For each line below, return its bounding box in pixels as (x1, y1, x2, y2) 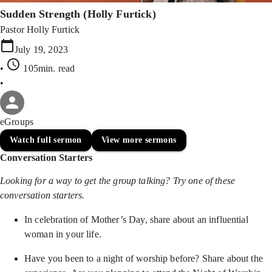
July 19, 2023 (15, 44, 68, 55)
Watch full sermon (10, 135, 82, 144)
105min (23, 63, 53, 73)
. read (53, 63, 75, 73)
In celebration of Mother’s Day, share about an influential (24, 214, 248, 225)
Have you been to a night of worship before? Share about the (24, 253, 263, 263)
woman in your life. (24, 229, 101, 239)
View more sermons (101, 135, 177, 144)
